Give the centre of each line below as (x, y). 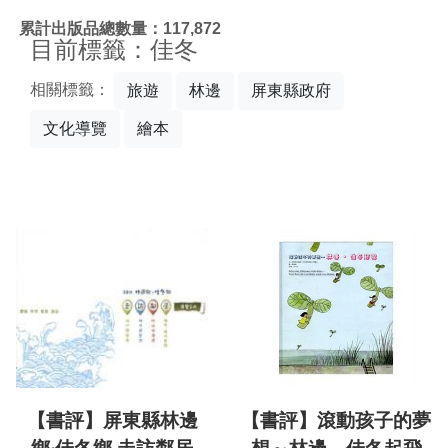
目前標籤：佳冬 (114, 49)
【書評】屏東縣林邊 (112, 421)
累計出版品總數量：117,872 (120, 28)
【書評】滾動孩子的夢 (336, 421)
